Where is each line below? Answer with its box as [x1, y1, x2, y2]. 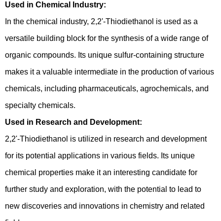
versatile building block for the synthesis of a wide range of [5, 34, 208, 42]
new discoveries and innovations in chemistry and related [5, 202, 205, 210]
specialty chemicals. [5, 101, 75, 110]
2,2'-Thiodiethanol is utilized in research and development [5, 135, 207, 143]
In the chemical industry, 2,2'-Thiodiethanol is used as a [5, 17, 198, 26]
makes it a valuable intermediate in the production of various [5, 68, 214, 76]
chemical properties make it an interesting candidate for [5, 168, 197, 177]
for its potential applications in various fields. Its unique [5, 151, 195, 160]
